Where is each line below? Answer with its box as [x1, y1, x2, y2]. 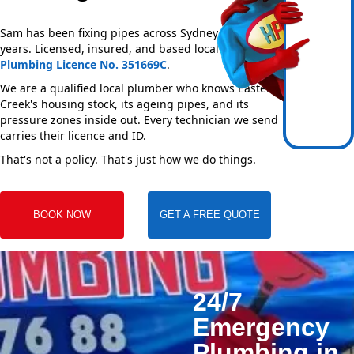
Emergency [193, 313, 330, 342]
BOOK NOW [32, 209, 91, 221]
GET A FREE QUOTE [159, 209, 260, 221]
